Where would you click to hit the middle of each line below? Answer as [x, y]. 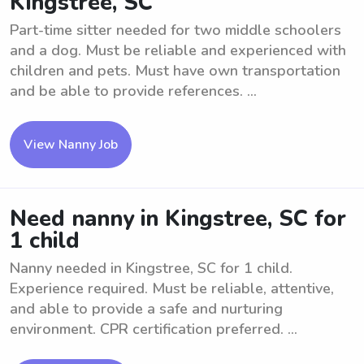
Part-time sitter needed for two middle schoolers [175, 30]
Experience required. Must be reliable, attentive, [172, 288]
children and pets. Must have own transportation [175, 71]
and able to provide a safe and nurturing [146, 309]
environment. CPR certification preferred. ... [154, 329]
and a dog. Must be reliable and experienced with [178, 50]
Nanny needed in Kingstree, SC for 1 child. [151, 268]
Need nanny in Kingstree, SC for [178, 219]
